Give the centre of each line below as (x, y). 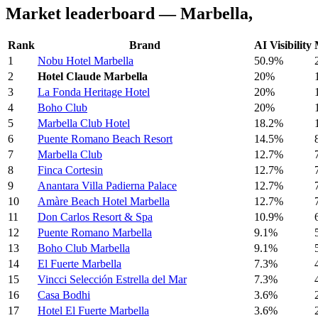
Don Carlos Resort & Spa (95, 217)
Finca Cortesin (70, 170)
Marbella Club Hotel (84, 124)
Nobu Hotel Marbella (86, 61)
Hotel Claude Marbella (93, 77)
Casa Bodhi (64, 295)
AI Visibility (283, 45)
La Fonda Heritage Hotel (94, 92)
